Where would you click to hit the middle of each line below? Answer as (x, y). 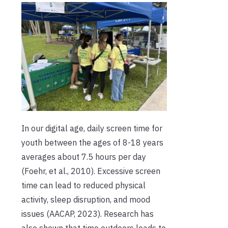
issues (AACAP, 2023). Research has (88, 214)
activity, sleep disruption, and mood (86, 200)
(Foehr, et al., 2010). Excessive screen (91, 171)
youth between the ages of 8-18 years (92, 143)
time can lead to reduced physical (83, 186)
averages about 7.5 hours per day (84, 157)
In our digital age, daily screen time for (92, 129)
